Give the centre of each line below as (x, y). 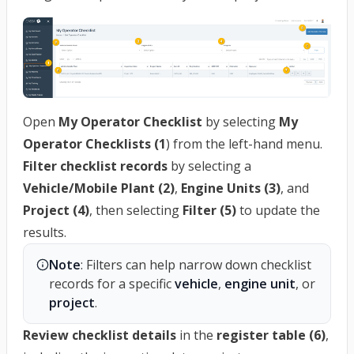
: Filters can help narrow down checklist (196, 265)
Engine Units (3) (231, 188)
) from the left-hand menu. (244, 144)
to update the (278, 211)
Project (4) (56, 211)
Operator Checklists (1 (94, 144)
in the (196, 335)
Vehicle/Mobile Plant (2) (99, 188)
